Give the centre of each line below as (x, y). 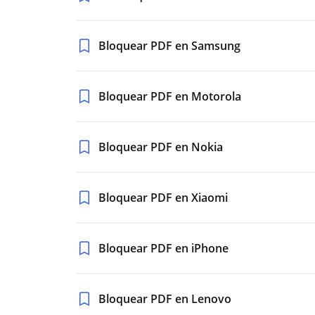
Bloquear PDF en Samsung (169, 46)
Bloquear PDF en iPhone (163, 248)
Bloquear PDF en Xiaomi (163, 198)
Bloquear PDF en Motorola (170, 96)
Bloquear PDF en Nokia (161, 147)
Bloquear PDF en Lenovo (165, 299)
